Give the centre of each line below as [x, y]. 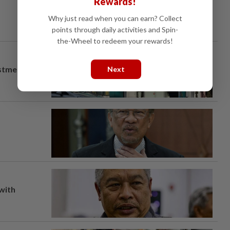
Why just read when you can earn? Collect [115, 18]
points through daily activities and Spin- [115, 29]
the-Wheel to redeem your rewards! [115, 41]
